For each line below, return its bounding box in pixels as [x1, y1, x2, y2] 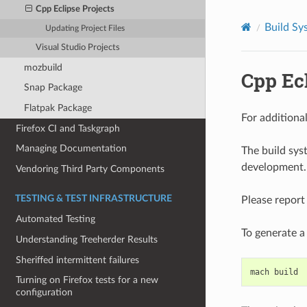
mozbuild [23, 62, 62, 73]
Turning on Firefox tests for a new [16, 275, 159, 286]
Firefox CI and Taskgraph [16, 123, 121, 134]
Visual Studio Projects [36, 42, 121, 52]
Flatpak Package [23, 102, 92, 113]
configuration [16, 287, 73, 298]
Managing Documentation [16, 143, 127, 154]
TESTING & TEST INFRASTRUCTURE [15, 193, 172, 204]
